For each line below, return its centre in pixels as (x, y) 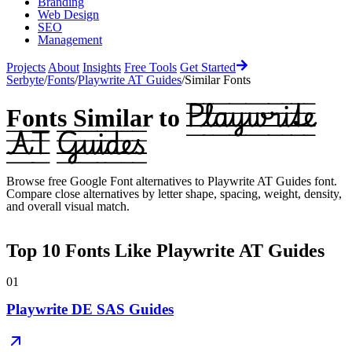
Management (70, 40)
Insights (102, 67)
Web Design (68, 15)
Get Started (208, 67)
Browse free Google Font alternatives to (107, 181)
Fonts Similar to (93, 118)
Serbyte (25, 80)
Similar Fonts (218, 80)
